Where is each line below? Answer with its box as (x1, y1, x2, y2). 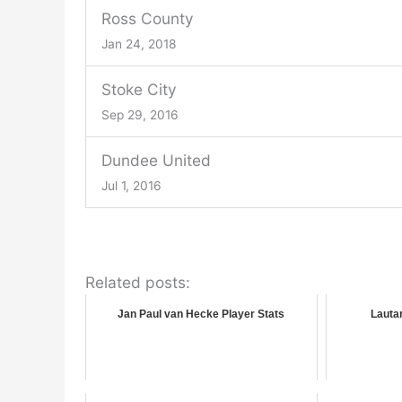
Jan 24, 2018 (100, 36, 177, 51)
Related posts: (84, 272, 190, 292)
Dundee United (100, 150, 211, 170)
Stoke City (100, 79, 177, 99)
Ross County (100, 8, 194, 28)
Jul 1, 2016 (100, 178, 162, 193)
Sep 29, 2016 (100, 107, 179, 122)
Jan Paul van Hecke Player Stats (118, 307, 285, 320)
